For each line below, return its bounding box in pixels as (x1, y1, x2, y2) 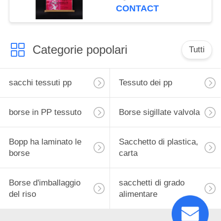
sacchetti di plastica (116, 10, 190, 20)
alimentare (118, 189, 157, 199)
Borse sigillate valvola (118, 108, 200, 117)
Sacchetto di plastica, (118, 137, 198, 147)
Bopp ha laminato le (8, 137, 81, 147)
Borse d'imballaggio (8, 178, 80, 187)
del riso (8, 189, 36, 199)
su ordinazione (116, 33, 170, 43)
